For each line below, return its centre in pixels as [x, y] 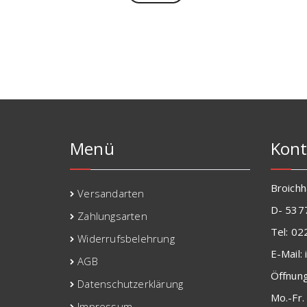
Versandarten [111, 194]
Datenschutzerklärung [131, 284]
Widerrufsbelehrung [126, 239]
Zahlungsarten [112, 216]
